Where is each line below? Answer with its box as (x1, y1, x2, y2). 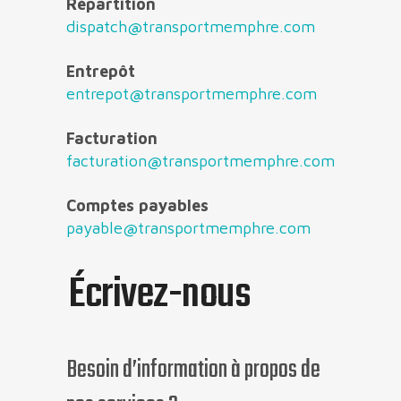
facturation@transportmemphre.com (66, 151, 335, 171)
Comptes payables (66, 196, 209, 216)
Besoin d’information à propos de (66, 351, 320, 390)
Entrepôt (66, 62, 135, 81)
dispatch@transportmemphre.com (66, 17, 315, 37)
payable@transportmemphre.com (66, 218, 311, 238)
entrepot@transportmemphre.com (66, 84, 317, 104)
